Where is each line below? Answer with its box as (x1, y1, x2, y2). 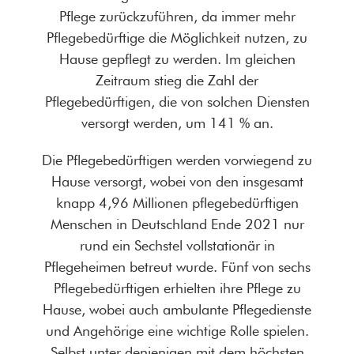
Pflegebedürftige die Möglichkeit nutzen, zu (47, 29, 307, 47)
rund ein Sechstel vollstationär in (79, 237, 275, 254)
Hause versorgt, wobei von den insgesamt (51, 173, 303, 190)
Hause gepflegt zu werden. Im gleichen (58, 51, 296, 68)
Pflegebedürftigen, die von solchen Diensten (44, 93, 310, 111)
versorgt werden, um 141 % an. (81, 115, 273, 132)
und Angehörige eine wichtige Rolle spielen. (45, 322, 309, 340)
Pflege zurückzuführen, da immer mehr (58, 8, 296, 25)
